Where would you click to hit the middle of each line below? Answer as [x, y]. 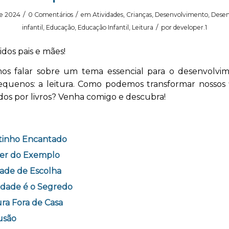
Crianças [139, 15]
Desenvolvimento [181, 15]
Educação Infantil [103, 28]
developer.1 [190, 28]
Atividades [108, 15]
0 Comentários [51, 15]
